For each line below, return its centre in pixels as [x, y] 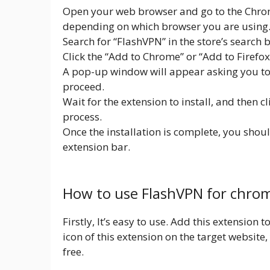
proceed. [83, 86]
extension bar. [96, 146]
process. [82, 116]
